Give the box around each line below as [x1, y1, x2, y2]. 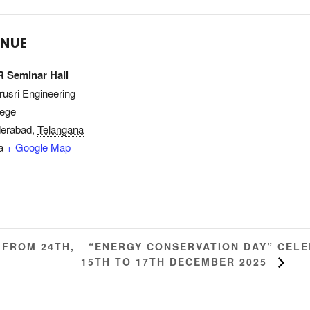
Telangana [37, 122, 84, 137]
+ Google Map [6, 140, 71, 155]
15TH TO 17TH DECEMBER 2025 [80, 255, 271, 269]
